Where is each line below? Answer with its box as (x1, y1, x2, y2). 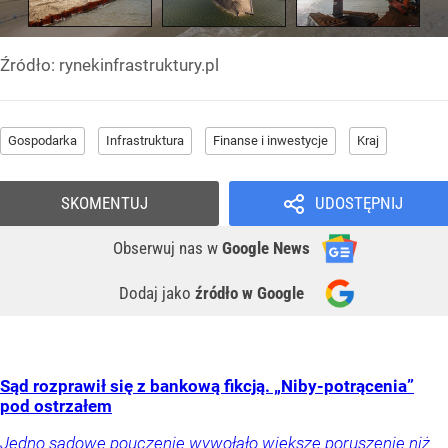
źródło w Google (195, 282, 304, 303)
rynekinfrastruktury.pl (59, 54, 219, 75)
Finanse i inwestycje (213, 132, 328, 148)
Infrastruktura (106, 132, 184, 148)
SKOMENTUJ (61, 192, 148, 213)
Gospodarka (8, 132, 77, 148)
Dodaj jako (119, 282, 195, 303)
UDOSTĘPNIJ (314, 192, 403, 213)
